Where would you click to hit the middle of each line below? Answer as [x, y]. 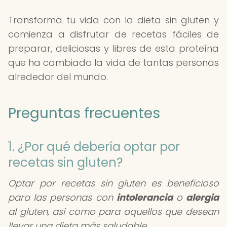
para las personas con [62, 197]
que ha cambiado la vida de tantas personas [113, 63]
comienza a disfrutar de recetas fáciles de [113, 34]
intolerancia [144, 197]
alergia [203, 197]
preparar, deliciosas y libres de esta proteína [113, 48]
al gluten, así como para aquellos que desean [113, 212]
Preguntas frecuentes [84, 113]
